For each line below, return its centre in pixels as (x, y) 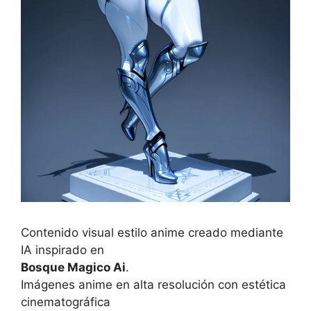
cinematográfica (66, 302)
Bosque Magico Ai (73, 268)
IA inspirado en (62, 250)
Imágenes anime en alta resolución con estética (153, 285)
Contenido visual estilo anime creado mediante (152, 233)
